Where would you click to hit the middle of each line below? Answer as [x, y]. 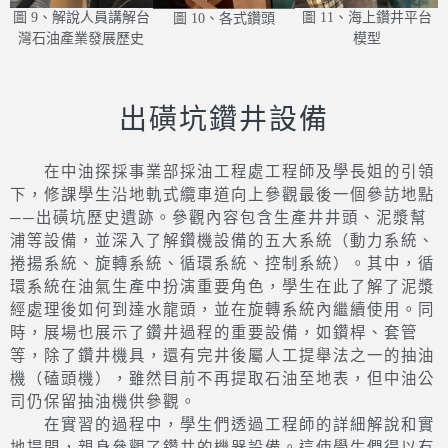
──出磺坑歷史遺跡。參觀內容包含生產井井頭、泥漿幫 [218, 281]
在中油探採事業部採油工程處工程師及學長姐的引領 [222, 235]
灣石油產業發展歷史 [81, 39]
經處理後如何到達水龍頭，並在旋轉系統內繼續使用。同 [222, 373]
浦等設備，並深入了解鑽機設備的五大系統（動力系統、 [222, 304]
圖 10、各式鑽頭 [223, 19]
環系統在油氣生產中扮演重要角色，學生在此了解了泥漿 [222, 350]
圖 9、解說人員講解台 [81, 18]
